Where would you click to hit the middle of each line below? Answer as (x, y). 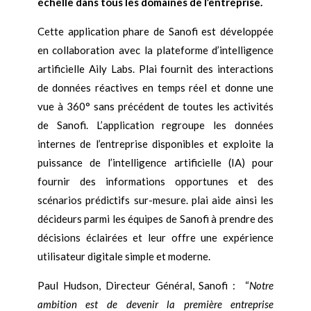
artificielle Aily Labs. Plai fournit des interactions (155, 68)
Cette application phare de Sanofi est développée (155, 31)
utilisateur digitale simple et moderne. (124, 256)
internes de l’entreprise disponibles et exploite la (155, 143)
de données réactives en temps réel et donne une (155, 87)
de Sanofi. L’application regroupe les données (155, 125)
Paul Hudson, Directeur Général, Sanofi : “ (143, 285)
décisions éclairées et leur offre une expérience (155, 237)
